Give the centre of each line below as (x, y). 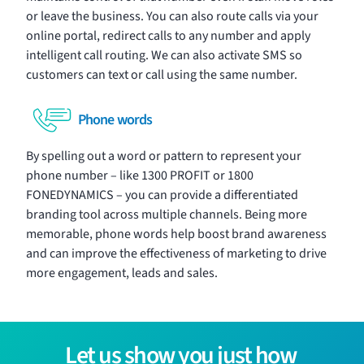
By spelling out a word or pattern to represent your (164, 156)
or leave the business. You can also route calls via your (172, 16)
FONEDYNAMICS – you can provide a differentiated (162, 195)
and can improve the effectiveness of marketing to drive (176, 253)
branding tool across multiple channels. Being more (167, 214)
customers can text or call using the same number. (162, 75)
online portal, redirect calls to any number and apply (168, 36)
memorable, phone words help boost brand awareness (176, 234)
